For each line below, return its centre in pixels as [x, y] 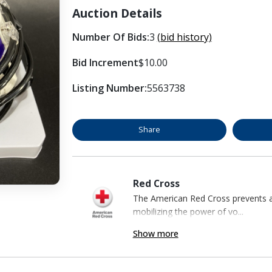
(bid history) [184, 37]
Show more [155, 233]
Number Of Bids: [110, 37]
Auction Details [117, 13]
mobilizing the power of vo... [188, 211]
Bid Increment [105, 62]
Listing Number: [109, 88]
